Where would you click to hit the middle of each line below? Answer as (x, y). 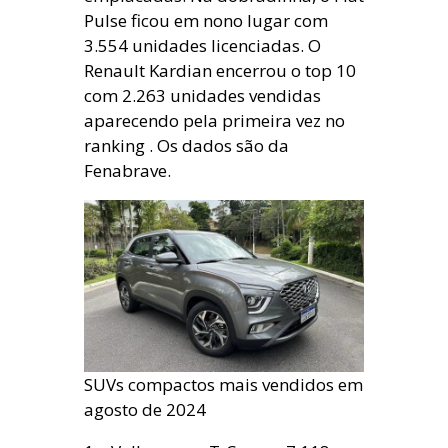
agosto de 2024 (145, 410)
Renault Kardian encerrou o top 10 (220, 70)
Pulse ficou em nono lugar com (206, 20)
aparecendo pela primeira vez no (214, 120)
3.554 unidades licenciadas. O (202, 45)
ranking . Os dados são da (186, 145)
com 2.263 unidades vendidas (202, 95)
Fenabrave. (127, 170)
